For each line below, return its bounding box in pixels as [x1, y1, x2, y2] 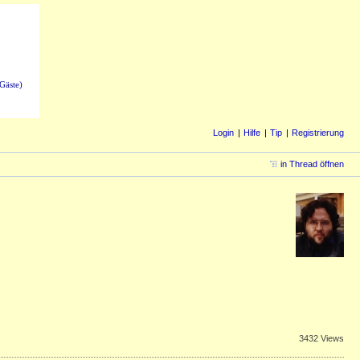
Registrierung [292, 128, 344, 137]
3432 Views [299, 333, 344, 344]
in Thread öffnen [280, 159, 344, 170]
